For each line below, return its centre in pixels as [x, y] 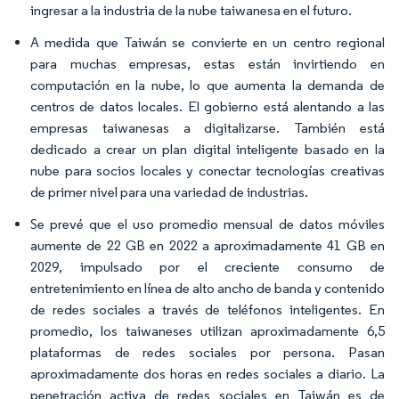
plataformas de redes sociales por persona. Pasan [208, 352]
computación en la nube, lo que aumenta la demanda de [208, 85]
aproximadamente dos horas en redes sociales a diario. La [208, 374]
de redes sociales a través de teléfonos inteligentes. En [208, 309]
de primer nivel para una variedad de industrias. [169, 192]
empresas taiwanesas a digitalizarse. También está [208, 128]
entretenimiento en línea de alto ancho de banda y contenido [208, 288]
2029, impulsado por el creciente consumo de [208, 267]
